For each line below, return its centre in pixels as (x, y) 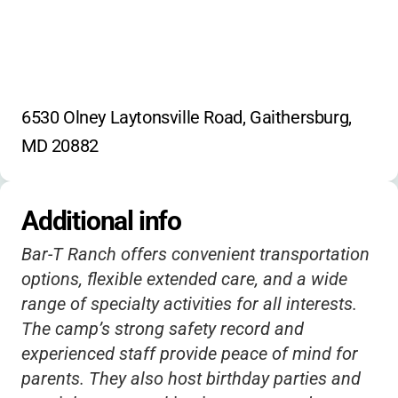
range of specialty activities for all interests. (189, 304)
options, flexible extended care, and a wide (184, 279)
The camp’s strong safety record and (163, 329)
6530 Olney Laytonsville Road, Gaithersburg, (187, 117)
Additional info (101, 221)
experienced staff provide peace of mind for (190, 354)
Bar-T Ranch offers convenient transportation (195, 254)
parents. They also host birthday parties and (191, 378)
